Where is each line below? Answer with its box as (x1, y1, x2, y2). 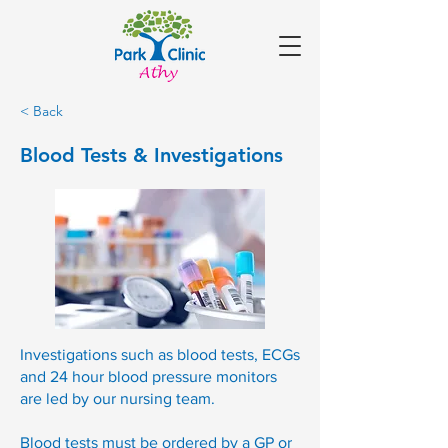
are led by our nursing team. (20, 390, 215, 407)
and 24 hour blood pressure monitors (20, 368, 277, 385)
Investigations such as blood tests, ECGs (20, 346, 300, 363)
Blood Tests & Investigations (20, 143, 283, 167)
